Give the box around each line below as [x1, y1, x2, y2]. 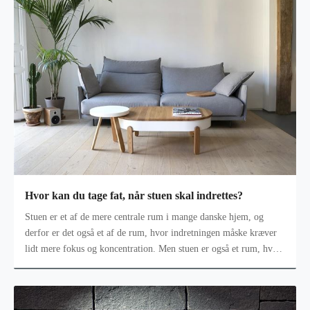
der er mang [25, 259, 72, 270]
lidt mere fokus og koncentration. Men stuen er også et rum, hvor [25, 243, 281, 254]
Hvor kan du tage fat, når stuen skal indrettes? [25, 189, 243, 201]
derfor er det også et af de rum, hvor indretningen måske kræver [25, 227, 277, 238]
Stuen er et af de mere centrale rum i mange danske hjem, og [25, 211, 264, 222]
